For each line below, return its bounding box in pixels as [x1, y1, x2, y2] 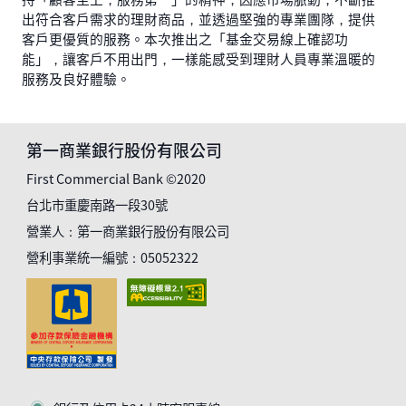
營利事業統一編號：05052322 [26, 247, 199, 267]
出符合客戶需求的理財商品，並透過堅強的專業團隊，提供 [21, 9, 375, 29]
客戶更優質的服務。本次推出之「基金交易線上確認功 [21, 29, 348, 49]
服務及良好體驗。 [21, 69, 130, 89]
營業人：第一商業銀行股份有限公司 [26, 221, 230, 241]
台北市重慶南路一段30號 [26, 195, 169, 215]
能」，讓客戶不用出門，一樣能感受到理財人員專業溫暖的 [21, 49, 375, 69]
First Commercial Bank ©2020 [26, 169, 207, 188]
